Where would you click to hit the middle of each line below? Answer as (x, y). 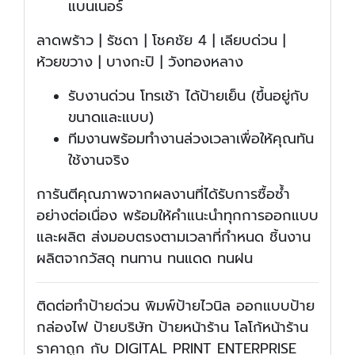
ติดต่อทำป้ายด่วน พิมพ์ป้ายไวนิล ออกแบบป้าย (176, 306)
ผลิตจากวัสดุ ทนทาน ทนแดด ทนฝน (145, 259)
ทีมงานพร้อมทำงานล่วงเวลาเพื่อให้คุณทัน (191, 139)
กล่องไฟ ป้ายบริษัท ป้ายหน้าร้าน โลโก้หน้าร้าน (172, 328)
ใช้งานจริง (99, 160)
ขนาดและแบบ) (111, 118)
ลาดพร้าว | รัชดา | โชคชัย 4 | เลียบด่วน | (161, 41)
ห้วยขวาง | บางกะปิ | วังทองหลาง (140, 62)
